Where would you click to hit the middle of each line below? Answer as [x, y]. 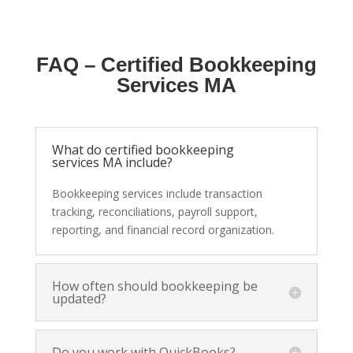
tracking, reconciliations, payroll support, [154, 212]
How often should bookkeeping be [154, 286]
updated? [79, 299]
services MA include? [112, 163]
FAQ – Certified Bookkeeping [176, 65]
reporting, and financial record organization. [163, 230]
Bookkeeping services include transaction [157, 194]
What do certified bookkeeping [143, 150]
